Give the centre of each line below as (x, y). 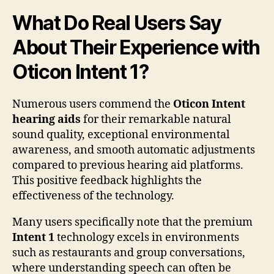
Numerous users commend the (93, 104)
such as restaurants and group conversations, (129, 253)
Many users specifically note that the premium (132, 222)
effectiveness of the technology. (93, 196)
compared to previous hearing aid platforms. (128, 165)
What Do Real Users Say (117, 23)
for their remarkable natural (156, 119)
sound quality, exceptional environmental (121, 135)
